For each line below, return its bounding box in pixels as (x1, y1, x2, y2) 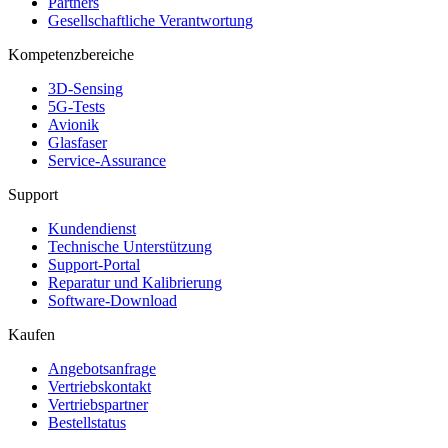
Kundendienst (48, 219, 136, 237)
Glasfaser (48, 133, 107, 151)
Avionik (48, 115, 99, 133)
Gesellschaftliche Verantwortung (48, 11, 253, 29)
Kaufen (8, 325, 55, 343)
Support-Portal (48, 255, 140, 273)
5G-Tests (48, 97, 105, 115)
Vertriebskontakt (48, 377, 151, 395)
